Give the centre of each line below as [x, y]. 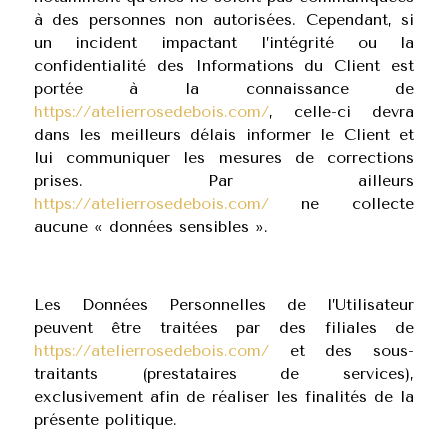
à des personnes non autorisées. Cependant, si [224, 19]
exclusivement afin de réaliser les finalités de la [224, 396]
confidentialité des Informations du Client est [224, 65]
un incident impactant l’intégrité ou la [224, 42]
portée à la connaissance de [224, 88]
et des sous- [341, 350]
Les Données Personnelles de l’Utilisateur [224, 304]
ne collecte [341, 203]
